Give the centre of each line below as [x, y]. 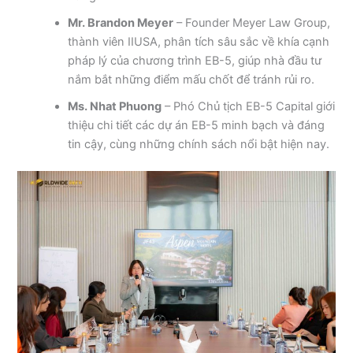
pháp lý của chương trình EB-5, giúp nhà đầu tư [195, 60]
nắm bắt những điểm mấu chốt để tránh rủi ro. [191, 79]
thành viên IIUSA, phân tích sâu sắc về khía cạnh [199, 41]
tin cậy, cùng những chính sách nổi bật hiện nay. [199, 144]
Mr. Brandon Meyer [121, 22]
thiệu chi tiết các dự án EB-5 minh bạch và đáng [197, 125]
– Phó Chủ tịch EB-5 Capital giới [249, 106]
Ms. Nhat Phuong [115, 106]
